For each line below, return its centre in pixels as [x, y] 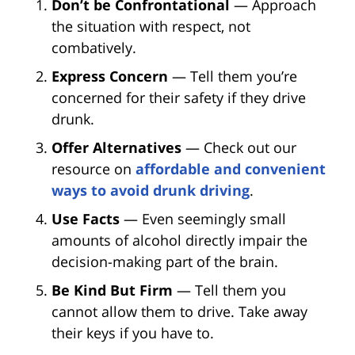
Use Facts [86, 218]
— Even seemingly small [203, 218]
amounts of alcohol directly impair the [179, 240]
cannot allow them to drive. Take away [179, 311]
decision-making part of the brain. [165, 261]
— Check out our [239, 147]
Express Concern [110, 76]
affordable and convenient [231, 168]
